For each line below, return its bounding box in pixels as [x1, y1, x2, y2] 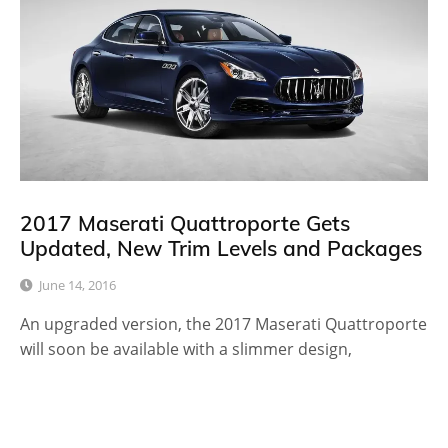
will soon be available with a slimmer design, [20, 338, 352, 361]
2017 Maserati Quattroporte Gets [20, 210, 350, 237]
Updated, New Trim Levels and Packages [20, 235, 422, 262]
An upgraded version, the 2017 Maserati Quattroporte [20, 313, 427, 336]
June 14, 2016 [39, 276, 116, 295]
